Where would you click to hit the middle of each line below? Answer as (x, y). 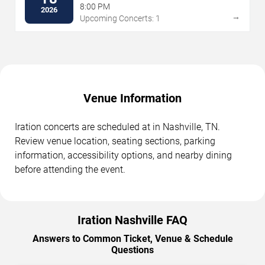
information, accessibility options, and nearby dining (123, 155)
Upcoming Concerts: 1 (120, 18)
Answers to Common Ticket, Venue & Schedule (132, 238)
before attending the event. (70, 169)
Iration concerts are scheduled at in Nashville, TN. (117, 127)
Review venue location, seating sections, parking (115, 141)
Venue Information (132, 98)
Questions (132, 250)
